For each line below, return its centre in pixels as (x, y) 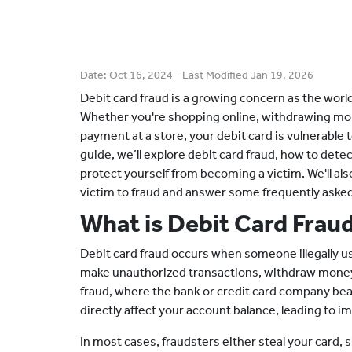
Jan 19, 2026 (282, 75)
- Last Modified (212, 75)
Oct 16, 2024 (141, 75)
